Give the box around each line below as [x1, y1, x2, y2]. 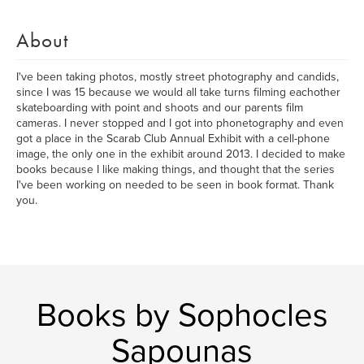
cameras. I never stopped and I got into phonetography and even [16, 116, 344, 130]
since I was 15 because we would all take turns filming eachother [16, 85, 340, 99]
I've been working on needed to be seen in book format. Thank [16, 178, 334, 192]
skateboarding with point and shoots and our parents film [16, 101, 303, 115]
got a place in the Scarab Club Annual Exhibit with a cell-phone [16, 132, 330, 145]
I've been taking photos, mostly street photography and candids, [16, 70, 339, 84]
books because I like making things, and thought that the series [16, 162, 335, 176]
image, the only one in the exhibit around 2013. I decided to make [16, 147, 345, 161]
